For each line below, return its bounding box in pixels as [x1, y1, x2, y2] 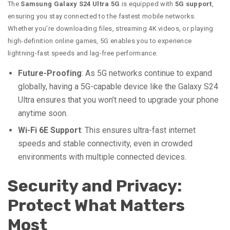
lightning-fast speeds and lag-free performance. [8, 49, 158, 57]
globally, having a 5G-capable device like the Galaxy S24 [18, 82, 218, 92]
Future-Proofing [18, 68, 82, 79]
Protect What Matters [8, 196, 185, 216]
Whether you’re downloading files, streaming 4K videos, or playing [8, 25, 214, 33]
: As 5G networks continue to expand [82, 68, 212, 79]
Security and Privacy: [8, 176, 182, 196]
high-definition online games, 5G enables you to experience [8, 37, 192, 45]
